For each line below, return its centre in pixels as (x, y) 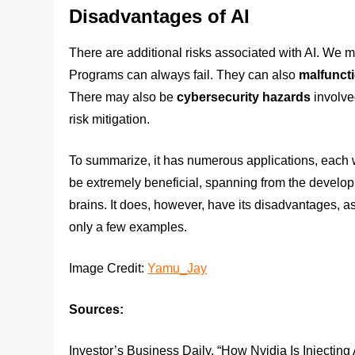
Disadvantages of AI (160, 16)
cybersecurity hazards (244, 97)
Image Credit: (109, 268)
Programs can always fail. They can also (184, 74)
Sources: (97, 309)
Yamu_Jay (177, 268)
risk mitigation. (110, 119)
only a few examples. (128, 227)
